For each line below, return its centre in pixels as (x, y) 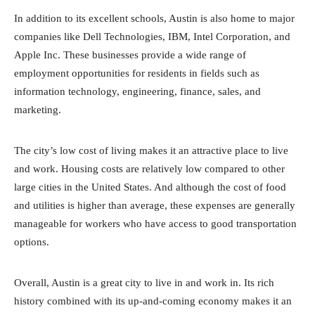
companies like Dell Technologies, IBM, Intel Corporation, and (152, 37)
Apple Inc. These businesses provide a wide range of (130, 55)
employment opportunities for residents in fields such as (137, 73)
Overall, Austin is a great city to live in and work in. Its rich (144, 283)
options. (32, 242)
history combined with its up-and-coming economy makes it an (153, 301)
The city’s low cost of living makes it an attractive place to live (151, 151)
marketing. (38, 110)
